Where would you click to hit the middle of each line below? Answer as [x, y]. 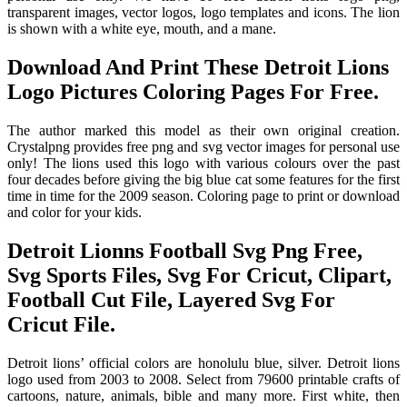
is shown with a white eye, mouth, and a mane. [142, 29]
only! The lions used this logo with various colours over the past [203, 164]
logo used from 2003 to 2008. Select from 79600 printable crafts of [203, 380]
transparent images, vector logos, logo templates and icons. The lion [203, 13]
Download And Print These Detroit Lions [198, 68]
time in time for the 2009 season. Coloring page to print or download [203, 196]
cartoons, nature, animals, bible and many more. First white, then [203, 396]
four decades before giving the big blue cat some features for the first [203, 180]
